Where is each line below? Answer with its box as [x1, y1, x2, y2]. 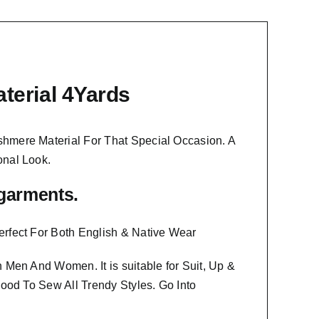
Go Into [158, 279, 197, 291]
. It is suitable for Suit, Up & [94, 260, 236, 272]
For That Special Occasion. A [80, 135, 236, 147]
